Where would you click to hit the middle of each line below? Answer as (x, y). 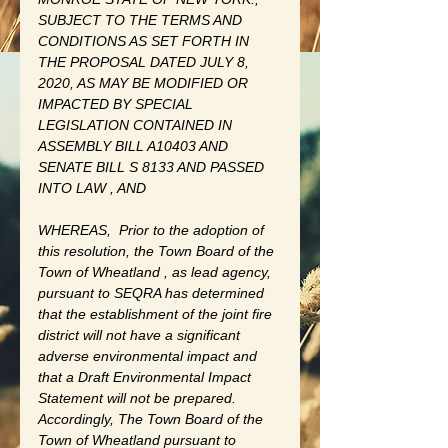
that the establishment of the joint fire (157, 313)
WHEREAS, (74, 229)
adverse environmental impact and (149, 355)
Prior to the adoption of (193, 229)
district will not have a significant (141, 334)
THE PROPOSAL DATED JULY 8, (145, 61)
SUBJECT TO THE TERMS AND (142, 19)
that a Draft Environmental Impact (146, 376)
